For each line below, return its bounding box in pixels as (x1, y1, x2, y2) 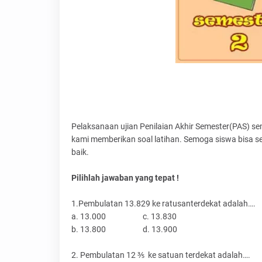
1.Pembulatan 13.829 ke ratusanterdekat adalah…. (71, 199, 256, 209)
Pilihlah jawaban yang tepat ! (71, 173, 179, 183)
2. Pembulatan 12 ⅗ (71, 250, 144, 260)
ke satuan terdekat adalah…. (148, 250, 250, 260)
